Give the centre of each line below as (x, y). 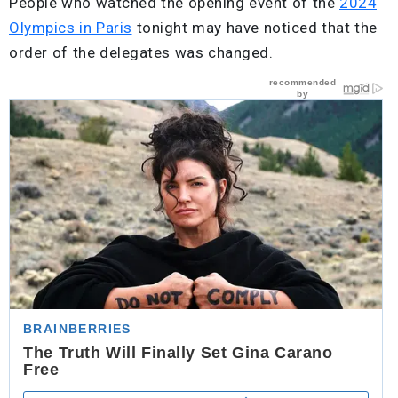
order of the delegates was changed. (141, 52)
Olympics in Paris (71, 27)
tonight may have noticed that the (255, 27)
